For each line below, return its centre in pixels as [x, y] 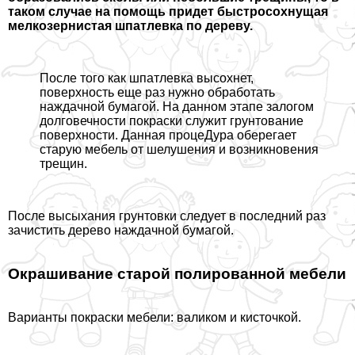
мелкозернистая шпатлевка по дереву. [130, 26]
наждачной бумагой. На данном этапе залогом [177, 107]
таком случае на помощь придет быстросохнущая [168, 12]
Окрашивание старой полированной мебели [177, 274]
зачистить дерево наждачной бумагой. [121, 231]
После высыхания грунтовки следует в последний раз [167, 216]
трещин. [63, 164]
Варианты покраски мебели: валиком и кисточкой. [155, 317]
